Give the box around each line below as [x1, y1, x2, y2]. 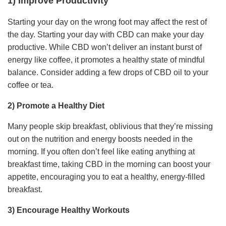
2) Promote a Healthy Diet [8, 101, 104, 110]
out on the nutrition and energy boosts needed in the [8, 134, 193, 143]
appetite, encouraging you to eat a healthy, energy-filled [8, 172, 205, 181]
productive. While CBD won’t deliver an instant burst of [8, 42, 202, 51]
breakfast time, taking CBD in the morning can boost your [8, 159, 210, 168]
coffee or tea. [8, 80, 53, 89]
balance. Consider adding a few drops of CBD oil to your [8, 68, 208, 77]
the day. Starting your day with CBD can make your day [8, 30, 204, 39]
